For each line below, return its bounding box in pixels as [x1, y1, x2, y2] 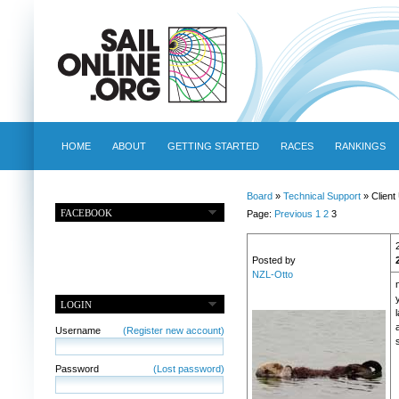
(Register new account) [122, 324, 224, 336]
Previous [273, 208, 313, 220]
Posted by [251, 255, 296, 266]
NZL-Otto [251, 269, 293, 281]
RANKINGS [334, 141, 386, 151]
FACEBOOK [61, 207, 113, 218]
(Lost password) [152, 362, 224, 374]
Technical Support [282, 191, 361, 201]
